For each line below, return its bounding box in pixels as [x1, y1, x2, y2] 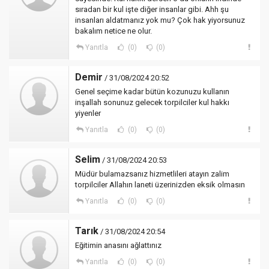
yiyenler [75, 109, 101, 118]
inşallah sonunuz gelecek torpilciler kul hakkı [75, 98, 229, 107]
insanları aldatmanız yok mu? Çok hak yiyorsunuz [75, 16, 245, 25]
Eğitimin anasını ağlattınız [75, 241, 162, 250]
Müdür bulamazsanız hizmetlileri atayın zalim [75, 169, 229, 178]
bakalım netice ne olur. [75, 26, 152, 35]
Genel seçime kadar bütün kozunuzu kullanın [75, 87, 229, 96]
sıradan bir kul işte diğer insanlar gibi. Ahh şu [75, 5, 229, 14]
